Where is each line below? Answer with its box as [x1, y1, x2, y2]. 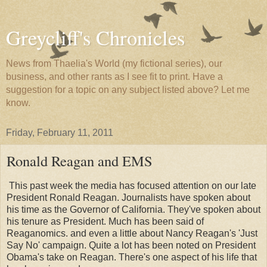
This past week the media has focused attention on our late [7, 180, 256, 191]
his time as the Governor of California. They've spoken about [7, 204, 260, 215]
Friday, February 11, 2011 [6, 128, 113, 138]
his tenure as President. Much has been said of [7, 216, 204, 226]
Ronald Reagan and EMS [7, 151, 153, 170]
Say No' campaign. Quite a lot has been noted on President [7, 240, 256, 250]
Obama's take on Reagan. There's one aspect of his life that [7, 252, 257, 262]
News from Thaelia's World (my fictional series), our [6, 58, 222, 69]
